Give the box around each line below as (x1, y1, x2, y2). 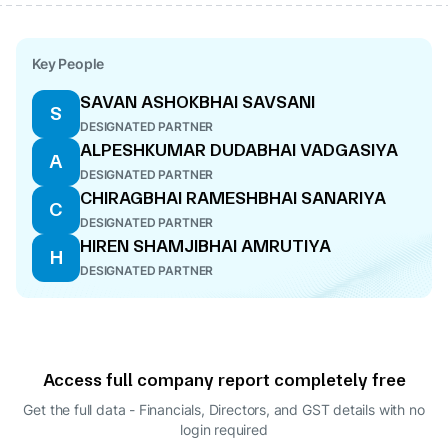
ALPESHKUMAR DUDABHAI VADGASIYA (80, 139, 398, 160)
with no (378, 401, 425, 418)
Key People (32, 55, 105, 72)
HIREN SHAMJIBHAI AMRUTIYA (80, 235, 331, 256)
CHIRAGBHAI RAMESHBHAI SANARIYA (80, 187, 386, 208)
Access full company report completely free (42, 369, 406, 390)
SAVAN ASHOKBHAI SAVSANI (80, 91, 315, 112)
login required (180, 421, 268, 438)
